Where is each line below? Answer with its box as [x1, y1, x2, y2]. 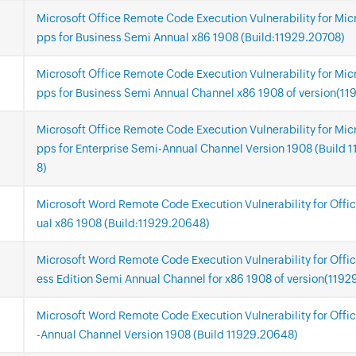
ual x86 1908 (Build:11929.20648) [37, 217, 209, 230]
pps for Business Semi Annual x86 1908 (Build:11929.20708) [37, 31, 344, 44]
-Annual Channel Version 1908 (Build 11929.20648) [37, 328, 297, 342]
